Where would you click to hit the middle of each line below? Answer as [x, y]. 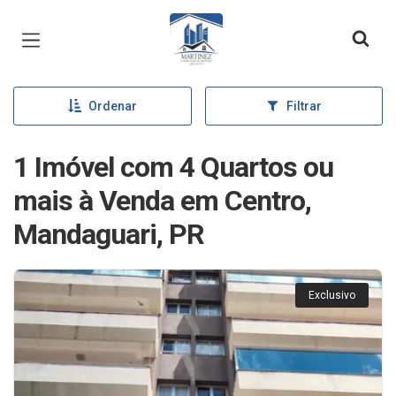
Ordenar [112, 106]
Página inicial [220, 27]
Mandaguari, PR [109, 234]
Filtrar [304, 106]
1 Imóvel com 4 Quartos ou [173, 167]
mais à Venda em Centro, [162, 201]
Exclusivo [332, 295]
